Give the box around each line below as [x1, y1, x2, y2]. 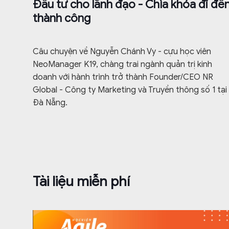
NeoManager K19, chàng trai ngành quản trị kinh [33, 59, 212, 70]
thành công [33, 11, 90, 26]
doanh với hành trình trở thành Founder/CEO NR [33, 72, 213, 83]
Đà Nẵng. [33, 98, 67, 108]
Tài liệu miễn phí [33, 173, 130, 191]
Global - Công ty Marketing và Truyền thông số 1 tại [33, 85, 227, 96]
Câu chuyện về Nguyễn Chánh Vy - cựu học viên [33, 47, 211, 57]
